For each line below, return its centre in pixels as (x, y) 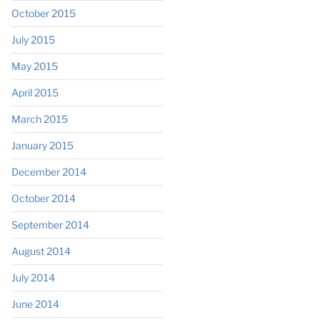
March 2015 (39, 119)
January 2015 (42, 145)
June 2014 (35, 304)
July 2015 (33, 39)
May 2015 (34, 66)
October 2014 (43, 198)
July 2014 (33, 277)
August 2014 (41, 251)
